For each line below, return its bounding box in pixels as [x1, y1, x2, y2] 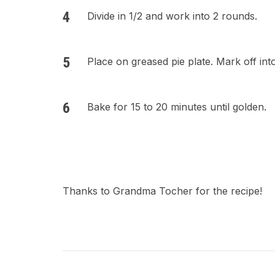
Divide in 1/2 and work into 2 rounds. [87, 10, 257, 22]
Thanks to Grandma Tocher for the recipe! [63, 185, 262, 197]
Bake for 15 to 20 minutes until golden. [87, 101, 266, 113]
